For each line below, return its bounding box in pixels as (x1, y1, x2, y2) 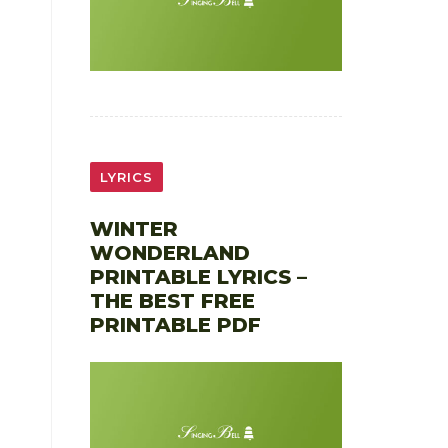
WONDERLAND (89, 241, 250, 266)
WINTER (89, 217, 178, 242)
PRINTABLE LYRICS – (89, 265, 307, 290)
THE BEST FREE (89, 289, 255, 314)
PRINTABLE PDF (89, 313, 261, 338)
